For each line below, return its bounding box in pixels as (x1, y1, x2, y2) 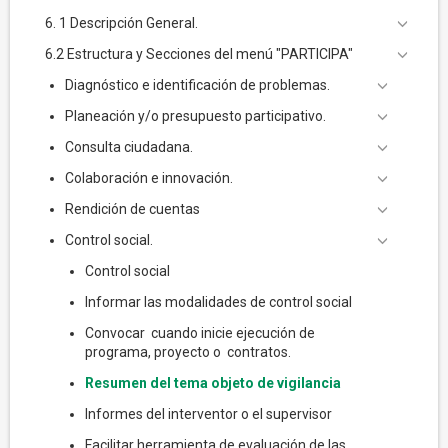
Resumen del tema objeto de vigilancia (85, 375, 341, 391)
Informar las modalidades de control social (85, 294, 352, 310)
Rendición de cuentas (65, 201, 200, 217)
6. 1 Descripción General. (45, 15, 198, 31)
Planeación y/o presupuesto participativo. (65, 108, 326, 124)
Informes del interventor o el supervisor (85, 406, 332, 422)
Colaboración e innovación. (65, 170, 233, 186)
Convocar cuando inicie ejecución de (85, 325, 315, 341)
